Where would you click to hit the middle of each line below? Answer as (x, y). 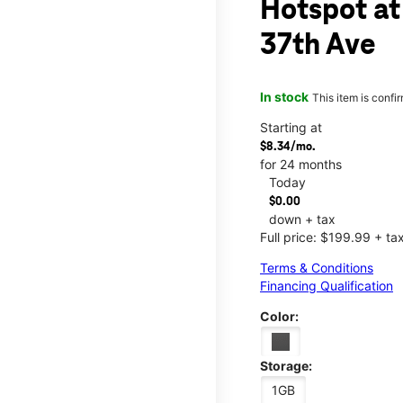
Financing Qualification (327, 285)
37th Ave (318, 46)
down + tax (302, 219)
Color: (279, 316)
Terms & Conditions (317, 267)
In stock (284, 96)
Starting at (291, 127)
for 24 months (301, 164)
